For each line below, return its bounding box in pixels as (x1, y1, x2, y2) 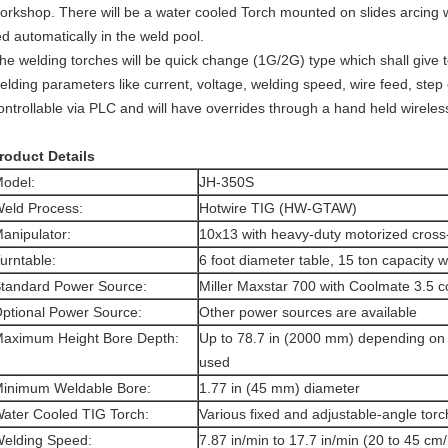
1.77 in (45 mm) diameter (199, 380, 360, 396)
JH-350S (199, 174, 254, 190)
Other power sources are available (199, 304, 417, 320)
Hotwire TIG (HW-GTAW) (199, 200, 357, 216)
